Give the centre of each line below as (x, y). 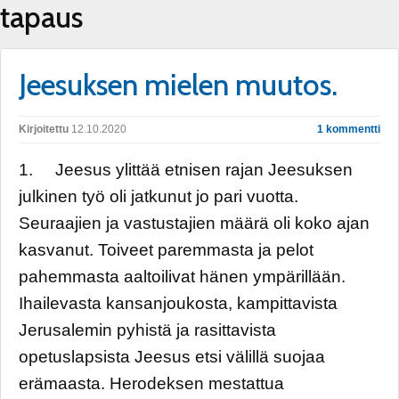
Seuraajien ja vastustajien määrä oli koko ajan (194, 223)
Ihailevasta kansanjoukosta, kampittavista (178, 303)
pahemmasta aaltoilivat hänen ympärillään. (182, 277)
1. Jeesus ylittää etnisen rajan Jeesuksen (186, 170)
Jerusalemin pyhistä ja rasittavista (147, 330)
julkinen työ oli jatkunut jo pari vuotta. (159, 196)
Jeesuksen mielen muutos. (178, 85)
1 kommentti (349, 129)
